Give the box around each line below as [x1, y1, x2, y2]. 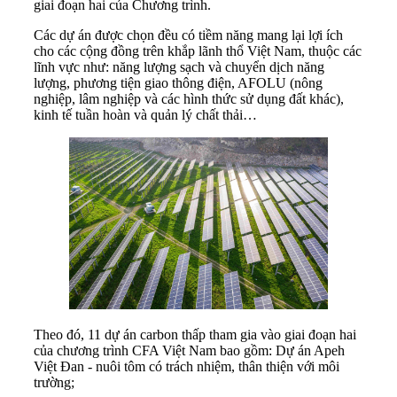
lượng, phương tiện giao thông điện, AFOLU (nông [34, 74, 323, 90]
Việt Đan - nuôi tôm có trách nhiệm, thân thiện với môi [34, 359, 339, 375]
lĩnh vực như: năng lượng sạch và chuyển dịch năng [34, 58, 324, 74]
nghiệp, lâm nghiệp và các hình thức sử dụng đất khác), [34, 90, 344, 106]
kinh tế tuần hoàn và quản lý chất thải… [34, 106, 257, 122]
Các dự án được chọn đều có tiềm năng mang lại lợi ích [34, 27, 343, 43]
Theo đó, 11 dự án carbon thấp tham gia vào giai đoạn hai [34, 327, 356, 343]
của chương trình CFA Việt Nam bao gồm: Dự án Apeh [34, 343, 345, 359]
